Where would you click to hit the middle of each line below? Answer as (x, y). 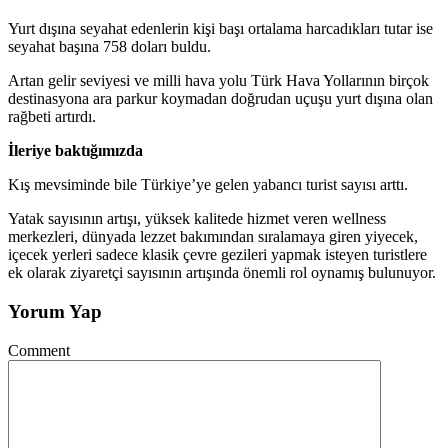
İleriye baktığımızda (75, 151)
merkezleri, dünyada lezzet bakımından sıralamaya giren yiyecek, (213, 237)
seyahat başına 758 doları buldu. (109, 47)
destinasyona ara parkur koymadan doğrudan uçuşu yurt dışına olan (220, 99)
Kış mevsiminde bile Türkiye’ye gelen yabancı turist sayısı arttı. (208, 185)
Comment (39, 350)
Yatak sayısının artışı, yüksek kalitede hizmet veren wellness (197, 219)
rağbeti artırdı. (52, 117)
